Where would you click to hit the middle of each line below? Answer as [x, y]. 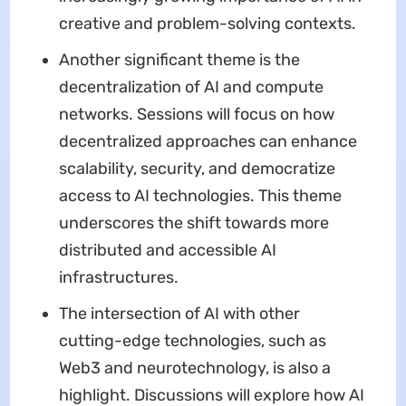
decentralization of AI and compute [191, 87]
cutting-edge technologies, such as [192, 340]
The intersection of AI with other [179, 313]
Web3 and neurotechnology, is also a [194, 367]
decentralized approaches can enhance [208, 141]
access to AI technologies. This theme [200, 195]
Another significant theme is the [179, 59]
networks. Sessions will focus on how [196, 114]
